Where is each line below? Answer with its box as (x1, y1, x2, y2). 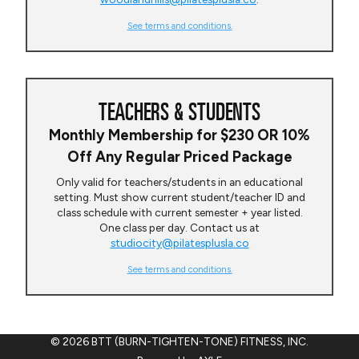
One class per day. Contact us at (99, 221, 260, 235)
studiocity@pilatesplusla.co (110, 236, 249, 250)
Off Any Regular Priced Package (67, 148, 292, 167)
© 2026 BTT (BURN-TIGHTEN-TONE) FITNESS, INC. (50, 335, 309, 348)
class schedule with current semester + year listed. (56, 206, 303, 220)
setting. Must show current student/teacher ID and (54, 191, 305, 204)
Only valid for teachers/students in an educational (56, 175, 303, 189)
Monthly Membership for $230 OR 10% (49, 127, 310, 145)
